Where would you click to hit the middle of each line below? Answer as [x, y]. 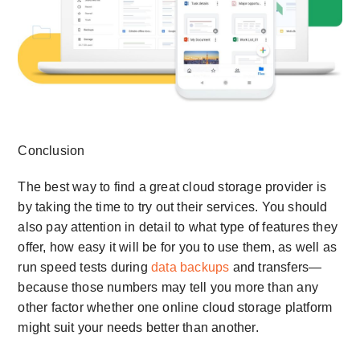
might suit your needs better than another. [138, 327]
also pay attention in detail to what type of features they [178, 227]
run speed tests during [84, 267]
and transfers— [276, 267]
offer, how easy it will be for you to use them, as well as [177, 247]
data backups [190, 267]
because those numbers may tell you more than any [168, 287]
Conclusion [51, 150]
